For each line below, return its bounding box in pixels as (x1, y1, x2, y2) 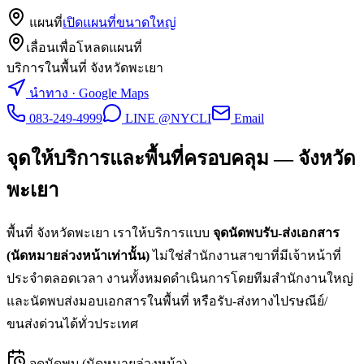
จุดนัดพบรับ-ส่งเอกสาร (213, 225, 340, 240)
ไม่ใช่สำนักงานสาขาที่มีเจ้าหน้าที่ (153, 248, 341, 262)
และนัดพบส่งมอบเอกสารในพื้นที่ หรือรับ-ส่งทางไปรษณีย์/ (6, 293, 327, 308)
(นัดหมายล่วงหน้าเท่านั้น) (6, 248, 149, 262)
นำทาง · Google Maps (26, 85, 149, 100)
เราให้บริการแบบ (110, 225, 210, 240)
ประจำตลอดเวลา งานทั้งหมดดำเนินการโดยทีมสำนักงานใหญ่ (6, 271, 353, 285)
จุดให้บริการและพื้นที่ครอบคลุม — (6, 147, 298, 169)
